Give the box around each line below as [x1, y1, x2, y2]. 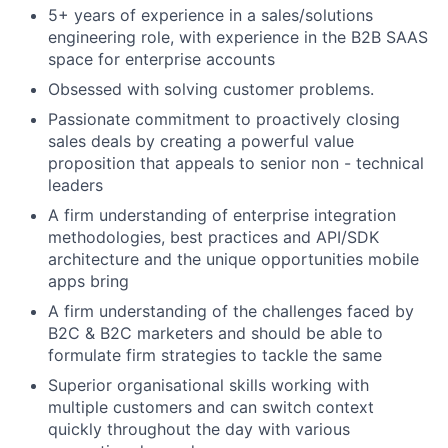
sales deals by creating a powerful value [48, 131, 354, 151]
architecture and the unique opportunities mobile [48, 249, 419, 269]
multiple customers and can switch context [48, 397, 374, 417]
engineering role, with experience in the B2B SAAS [48, 27, 428, 47]
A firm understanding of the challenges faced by [48, 301, 414, 321]
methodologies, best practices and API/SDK [48, 227, 379, 247]
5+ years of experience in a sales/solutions [48, 5, 373, 25]
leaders [48, 175, 103, 195]
